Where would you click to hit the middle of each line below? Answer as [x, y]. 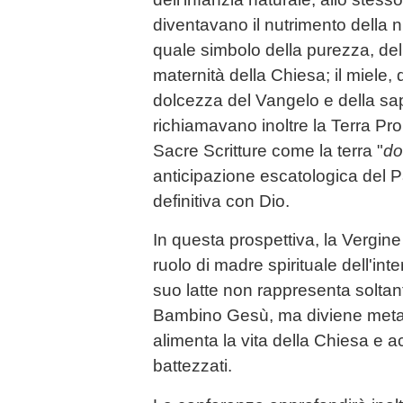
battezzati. [193, 366]
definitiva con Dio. [221, 201]
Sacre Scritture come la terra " [268, 151]
